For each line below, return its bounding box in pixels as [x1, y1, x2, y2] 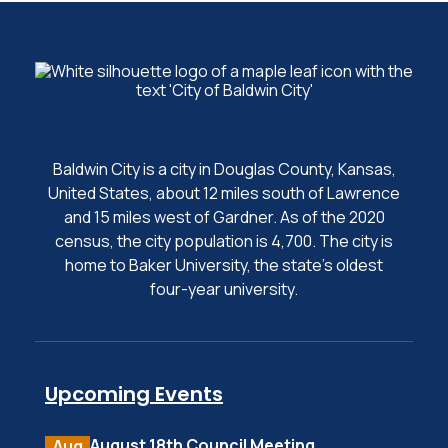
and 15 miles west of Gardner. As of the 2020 [63, 206, 385, 228]
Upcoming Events [45, 380, 223, 408]
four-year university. [150, 278, 298, 300]
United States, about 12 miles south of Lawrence [48, 182, 400, 204]
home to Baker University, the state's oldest [65, 254, 383, 276]
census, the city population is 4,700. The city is [55, 230, 393, 252]
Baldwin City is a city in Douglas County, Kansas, [52, 158, 396, 180]
